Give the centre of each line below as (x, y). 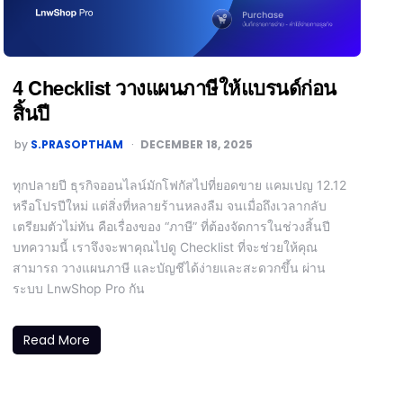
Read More (57, 340)
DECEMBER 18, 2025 (197, 144)
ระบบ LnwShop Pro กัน (79, 288)
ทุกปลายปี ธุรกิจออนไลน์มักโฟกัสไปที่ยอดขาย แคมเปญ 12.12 (180, 184)
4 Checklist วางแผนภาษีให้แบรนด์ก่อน (175, 87)
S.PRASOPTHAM (77, 144)
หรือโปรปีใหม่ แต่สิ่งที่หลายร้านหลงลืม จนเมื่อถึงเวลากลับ (170, 205)
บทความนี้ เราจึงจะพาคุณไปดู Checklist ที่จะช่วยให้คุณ (166, 246)
